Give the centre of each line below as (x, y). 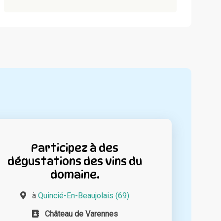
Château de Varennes (81, 214)
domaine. (75, 175)
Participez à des (75, 148)
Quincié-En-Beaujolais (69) (84, 196)
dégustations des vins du (75, 161)
